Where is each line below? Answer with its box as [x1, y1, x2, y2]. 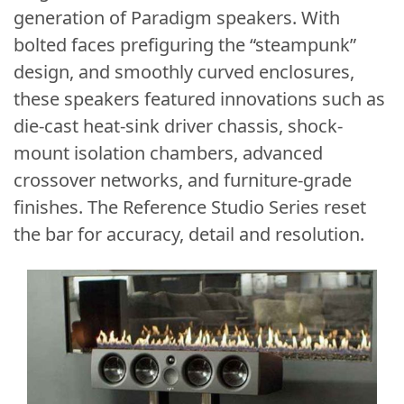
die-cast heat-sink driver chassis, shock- [14, 114, 343, 139]
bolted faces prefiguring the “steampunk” [14, 32, 356, 58]
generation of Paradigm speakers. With [14, 5, 340, 31]
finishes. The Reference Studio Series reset [14, 195, 366, 220]
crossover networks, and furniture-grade [14, 168, 352, 193]
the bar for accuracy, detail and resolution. [14, 222, 364, 247]
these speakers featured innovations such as [14, 87, 385, 112]
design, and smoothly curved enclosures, [14, 60, 354, 85]
